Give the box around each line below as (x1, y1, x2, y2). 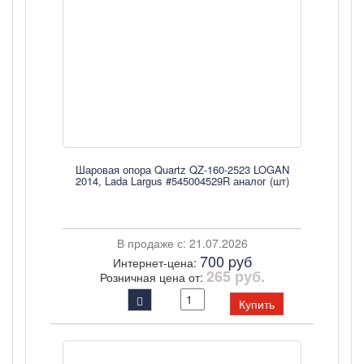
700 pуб (199, 250, 252, 271)
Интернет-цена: (112, 254, 200, 271)
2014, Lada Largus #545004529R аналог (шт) (75, 173, 289, 188)
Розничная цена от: (99, 269, 206, 285)
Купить (239, 296, 275, 312)
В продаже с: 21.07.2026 (116, 235, 248, 251)
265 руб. (206, 266, 265, 287)
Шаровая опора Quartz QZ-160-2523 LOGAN (75, 162, 289, 177)
